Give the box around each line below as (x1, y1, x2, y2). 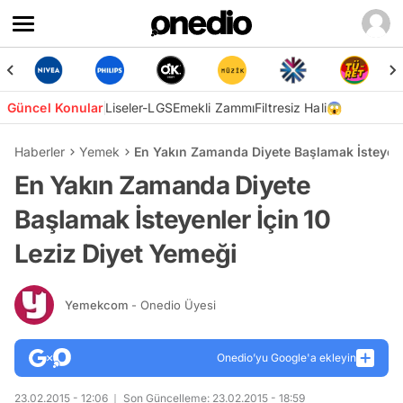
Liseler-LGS (104, 100, 173, 115)
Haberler (14, 144, 65, 159)
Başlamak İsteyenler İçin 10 (14, 204, 331, 235)
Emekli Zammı (172, 100, 255, 115)
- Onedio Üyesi (131, 297, 216, 312)
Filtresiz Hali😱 (255, 100, 342, 115)
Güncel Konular (7, 100, 104, 115)
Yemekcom (65, 297, 131, 312)
